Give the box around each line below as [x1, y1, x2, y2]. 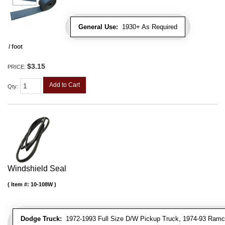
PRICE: [8, 64, 27, 70]
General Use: [78, 23, 118, 31]
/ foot [9, 43, 23, 51]
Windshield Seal [8, 164, 66, 173]
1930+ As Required [118, 23, 177, 31]
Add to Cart [49, 81, 80, 89]
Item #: [11, 181, 31, 188]
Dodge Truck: [21, 215, 62, 223]
